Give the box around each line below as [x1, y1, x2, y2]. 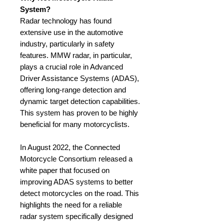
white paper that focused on [20, 166, 109, 174]
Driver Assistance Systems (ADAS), [20, 74, 139, 82]
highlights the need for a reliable [20, 200, 122, 209]
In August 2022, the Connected [20, 143, 120, 151]
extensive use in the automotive [20, 28, 123, 36]
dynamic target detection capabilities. [20, 97, 140, 105]
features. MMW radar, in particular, [20, 51, 132, 59]
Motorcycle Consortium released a [20, 154, 132, 163]
